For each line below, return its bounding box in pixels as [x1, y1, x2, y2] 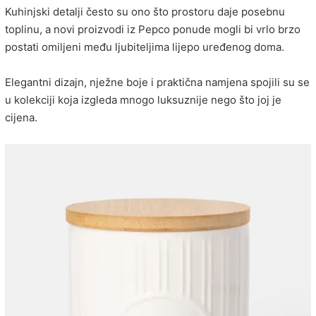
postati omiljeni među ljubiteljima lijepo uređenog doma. [5, 40, 284, 54]
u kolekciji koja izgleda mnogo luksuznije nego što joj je [5, 93, 281, 107]
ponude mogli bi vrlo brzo [170, 23, 300, 37]
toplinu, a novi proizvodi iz [5, 23, 138, 37]
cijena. [5, 111, 37, 125]
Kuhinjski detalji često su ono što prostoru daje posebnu [5, 5, 285, 19]
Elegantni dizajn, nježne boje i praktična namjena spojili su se [5, 75, 310, 90]
